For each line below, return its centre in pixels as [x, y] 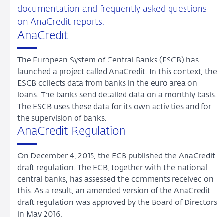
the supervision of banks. [62, 119]
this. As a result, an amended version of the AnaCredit [114, 192]
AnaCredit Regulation [72, 132]
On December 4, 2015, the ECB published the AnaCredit [116, 157]
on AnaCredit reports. [61, 22]
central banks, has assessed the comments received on [116, 180]
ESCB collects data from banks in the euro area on [107, 84]
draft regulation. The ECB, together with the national [112, 168]
